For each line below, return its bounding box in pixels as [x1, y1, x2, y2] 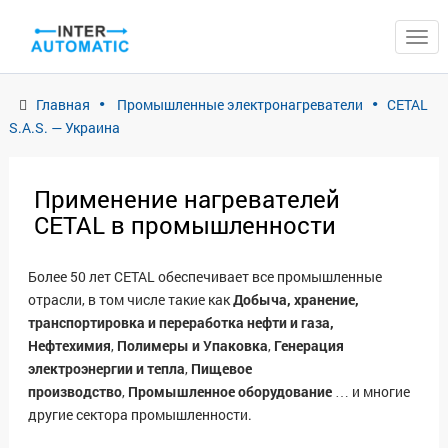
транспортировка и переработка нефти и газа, [28, 313, 334, 332]
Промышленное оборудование [128, 382, 332, 401]
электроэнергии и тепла [28, 359, 185, 378]
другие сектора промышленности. [28, 405, 252, 424]
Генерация [274, 336, 344, 355]
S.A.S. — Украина [9, 118, 120, 137]
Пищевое [191, 359, 252, 378]
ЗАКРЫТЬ [383, 18, 440, 34]
